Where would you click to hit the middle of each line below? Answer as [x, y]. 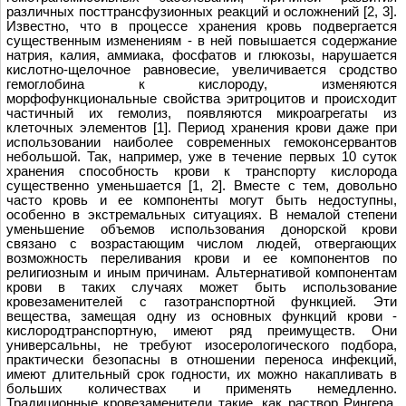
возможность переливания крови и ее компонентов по [202, 258]
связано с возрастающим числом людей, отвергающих [202, 243]
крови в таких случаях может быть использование [202, 287]
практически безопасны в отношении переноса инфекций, [202, 359]
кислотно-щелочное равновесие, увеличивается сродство [202, 69]
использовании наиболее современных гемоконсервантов [202, 142]
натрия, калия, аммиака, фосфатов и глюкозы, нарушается [202, 55]
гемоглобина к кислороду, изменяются [202, 84]
